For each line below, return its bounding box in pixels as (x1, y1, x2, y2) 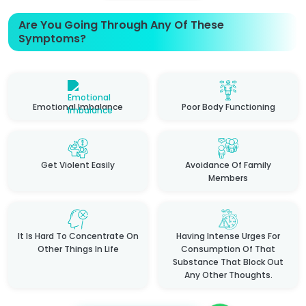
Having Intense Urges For (176, 229, 280, 242)
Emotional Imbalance (33, 100, 123, 113)
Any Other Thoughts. (184, 268, 273, 281)
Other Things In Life (37, 242, 119, 255)
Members (208, 171, 248, 184)
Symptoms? (18, 30, 86, 46)
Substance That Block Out (173, 255, 283, 268)
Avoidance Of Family (185, 158, 271, 171)
